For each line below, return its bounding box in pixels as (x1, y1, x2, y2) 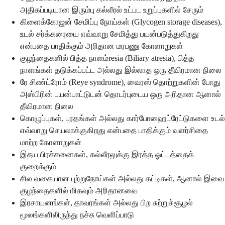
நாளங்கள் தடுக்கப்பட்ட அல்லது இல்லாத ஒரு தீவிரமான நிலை (20, 65, 221, 74)
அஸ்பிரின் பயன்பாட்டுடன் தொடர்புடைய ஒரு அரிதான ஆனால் (20, 89, 221, 98)
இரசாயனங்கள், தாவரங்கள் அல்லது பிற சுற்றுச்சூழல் (20, 198, 193, 207)
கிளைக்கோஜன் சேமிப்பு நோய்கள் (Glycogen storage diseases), (20, 17, 222, 26)
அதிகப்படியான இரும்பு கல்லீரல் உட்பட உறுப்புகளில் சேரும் (20, 5, 203, 14)
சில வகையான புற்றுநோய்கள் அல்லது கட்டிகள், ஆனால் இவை (20, 174, 224, 183)
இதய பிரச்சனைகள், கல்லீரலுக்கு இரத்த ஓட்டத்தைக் (20, 150, 194, 159)
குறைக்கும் (20, 162, 56, 171)
